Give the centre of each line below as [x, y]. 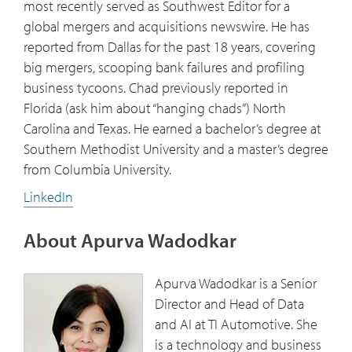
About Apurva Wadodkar [130, 240]
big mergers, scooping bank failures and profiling [164, 68]
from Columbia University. [97, 170]
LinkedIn [48, 197]
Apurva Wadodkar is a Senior [236, 284]
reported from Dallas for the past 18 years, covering [170, 47]
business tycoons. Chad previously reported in [156, 88]
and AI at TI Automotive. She [236, 324]
